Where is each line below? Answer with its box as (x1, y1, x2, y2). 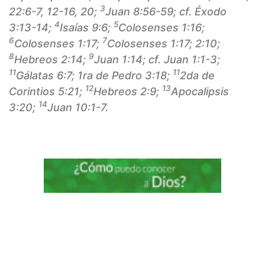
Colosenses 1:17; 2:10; (107, 37, 220, 50)
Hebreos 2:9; (93, 85, 162, 98)
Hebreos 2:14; (14, 53, 89, 66)
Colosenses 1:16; (118, 21, 205, 34)
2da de (180, 69, 215, 82)
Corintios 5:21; (9, 85, 85, 98)
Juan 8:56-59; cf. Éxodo (105, 5, 227, 18)
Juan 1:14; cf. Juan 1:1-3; (94, 53, 220, 66)
